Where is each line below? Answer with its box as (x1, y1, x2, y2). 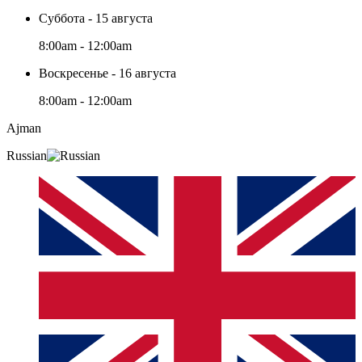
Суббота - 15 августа (39, 11, 153, 25)
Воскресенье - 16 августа (39, 65, 176, 80)
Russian (6, 148, 47, 162)
